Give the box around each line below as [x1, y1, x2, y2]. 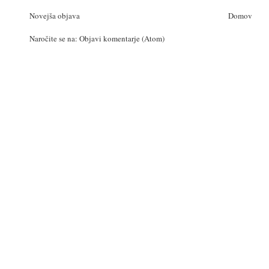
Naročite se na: [29, 32, 79, 44]
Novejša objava [29, 10, 80, 21]
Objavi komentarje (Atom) [79, 32, 165, 44]
